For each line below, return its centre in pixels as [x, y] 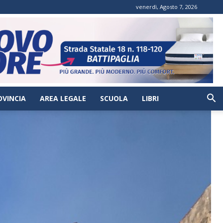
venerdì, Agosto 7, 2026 [167, 7]
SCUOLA [114, 98]
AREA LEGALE [63, 98]
